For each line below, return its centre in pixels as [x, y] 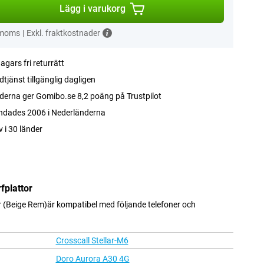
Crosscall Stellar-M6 [92, 241]
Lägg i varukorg [92, 9]
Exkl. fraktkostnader [63, 33]
